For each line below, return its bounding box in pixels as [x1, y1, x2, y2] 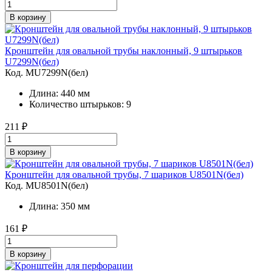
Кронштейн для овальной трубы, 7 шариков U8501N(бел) [5, 169, 243, 180]
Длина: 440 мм [29, 88, 90, 98]
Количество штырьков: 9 [29, 99, 131, 109]
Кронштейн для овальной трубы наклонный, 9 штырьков [5, 46, 242, 56]
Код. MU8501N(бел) [5, 180, 88, 191]
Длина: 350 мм [29, 201, 90, 211]
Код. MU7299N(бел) [5, 67, 88, 78]
